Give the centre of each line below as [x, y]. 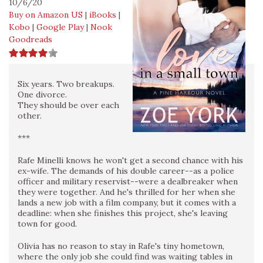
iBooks [103, 15]
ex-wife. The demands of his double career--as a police [126, 171]
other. [30, 116]
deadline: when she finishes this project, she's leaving [123, 213]
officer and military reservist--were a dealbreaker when [128, 182]
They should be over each [68, 105]
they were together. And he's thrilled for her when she [127, 192]
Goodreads [31, 40]
